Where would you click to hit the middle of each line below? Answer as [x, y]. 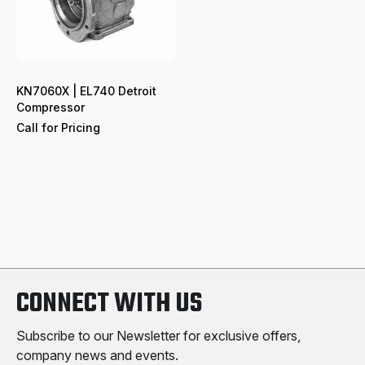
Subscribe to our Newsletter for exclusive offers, [158, 335]
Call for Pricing [58, 128]
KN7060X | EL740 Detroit [86, 91]
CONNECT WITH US [109, 304]
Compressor [51, 107]
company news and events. [97, 355]
